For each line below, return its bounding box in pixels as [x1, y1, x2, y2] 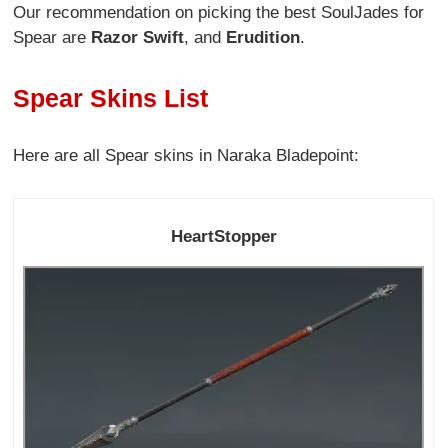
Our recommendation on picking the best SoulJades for [13, 2, 425, 22]
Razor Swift [91, 27, 185, 47]
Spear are [13, 27, 92, 47]
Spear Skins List [13, 84, 209, 113]
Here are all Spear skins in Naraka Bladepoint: [13, 146, 360, 166]
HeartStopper [170, 227, 277, 247]
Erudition [226, 27, 301, 47]
